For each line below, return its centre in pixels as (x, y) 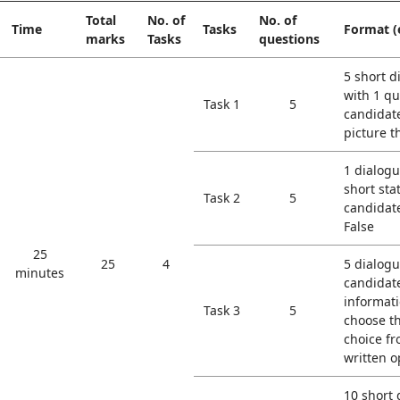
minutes (40, 273)
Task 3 (222, 310)
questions (289, 39)
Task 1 (222, 104)
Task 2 (222, 198)
